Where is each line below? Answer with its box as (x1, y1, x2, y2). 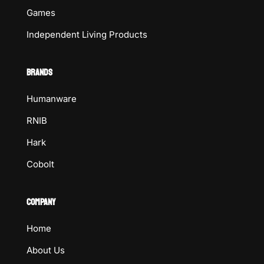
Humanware (26, 93, 77, 104)
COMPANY (26, 193, 55, 210)
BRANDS (26, 64, 52, 81)
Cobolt (26, 159, 54, 170)
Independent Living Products (26, 29, 147, 40)
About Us (26, 245, 65, 256)
